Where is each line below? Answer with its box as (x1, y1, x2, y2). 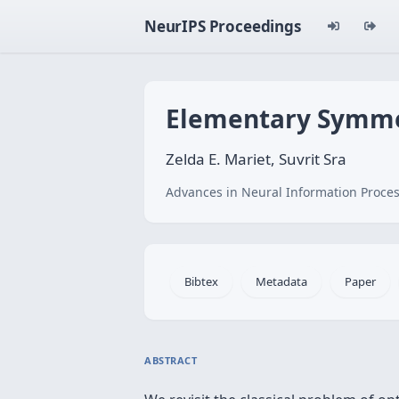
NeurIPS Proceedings (144, 16, 301, 37)
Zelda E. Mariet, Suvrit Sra (166, 149, 346, 169)
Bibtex (184, 273, 218, 289)
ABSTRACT (144, 354, 198, 367)
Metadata (256, 273, 307, 289)
